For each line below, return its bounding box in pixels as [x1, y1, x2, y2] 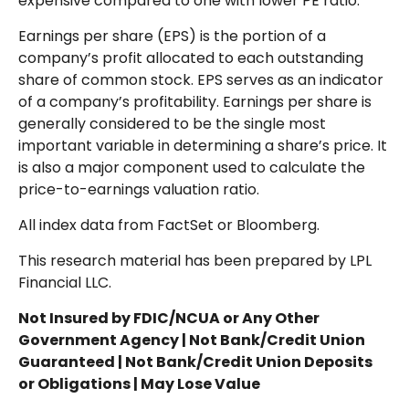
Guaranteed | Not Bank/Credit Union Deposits [18, 351, 372, 372]
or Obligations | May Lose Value [18, 372, 260, 394]
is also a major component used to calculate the [18, 156, 365, 178]
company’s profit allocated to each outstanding [18, 47, 363, 68]
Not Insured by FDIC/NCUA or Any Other [18, 307, 320, 329]
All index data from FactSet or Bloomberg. [18, 214, 320, 236]
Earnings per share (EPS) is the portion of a [18, 25, 326, 47]
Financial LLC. [18, 271, 111, 293]
